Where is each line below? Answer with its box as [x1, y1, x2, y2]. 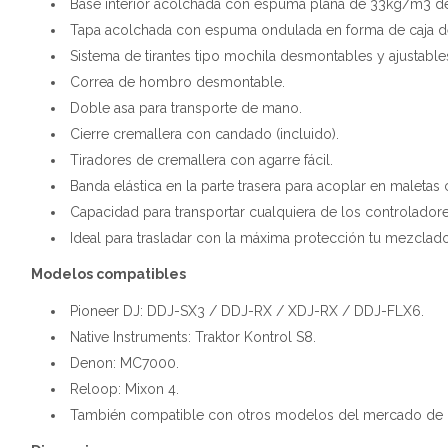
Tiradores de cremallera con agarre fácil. [70, 152, 333, 168]
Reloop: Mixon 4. [70, 381, 179, 397]
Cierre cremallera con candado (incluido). [70, 126, 339, 142]
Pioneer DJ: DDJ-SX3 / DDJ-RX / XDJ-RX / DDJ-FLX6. [70, 303, 424, 319]
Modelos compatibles [31, 266, 186, 282]
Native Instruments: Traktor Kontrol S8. [70, 329, 316, 345]
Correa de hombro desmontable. [70, 74, 285, 90]
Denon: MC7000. [70, 355, 179, 371]
